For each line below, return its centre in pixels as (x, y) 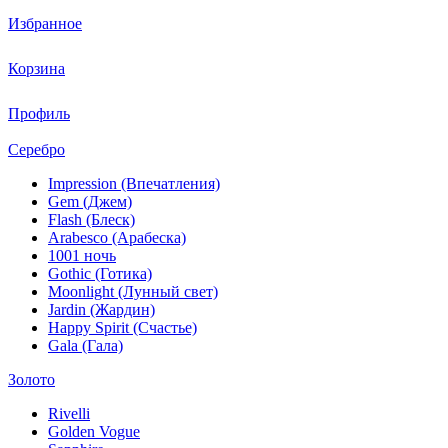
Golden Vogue (94, 432)
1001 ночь (82, 256)
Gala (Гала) (85, 346)
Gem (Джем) (90, 202)
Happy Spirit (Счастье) (122, 328)
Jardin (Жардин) (101, 310)
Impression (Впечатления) (134, 184)
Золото (31, 380)
